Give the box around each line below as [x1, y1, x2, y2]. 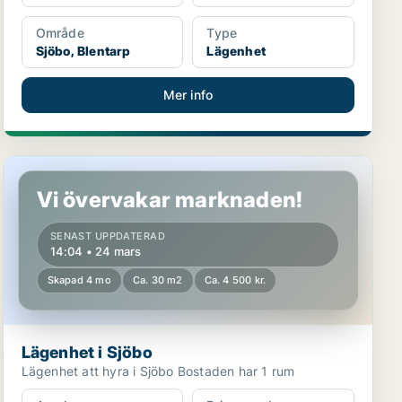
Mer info [162, 87, 214, 102]
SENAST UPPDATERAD [49, 230, 166, 242]
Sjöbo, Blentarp [35, 43, 131, 58]
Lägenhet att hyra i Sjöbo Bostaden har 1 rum [177, 363, 295, 379]
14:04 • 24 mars [49, 244, 142, 258]
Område [35, 25, 84, 40]
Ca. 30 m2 [132, 274, 183, 286]
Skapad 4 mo [47, 274, 111, 286]
